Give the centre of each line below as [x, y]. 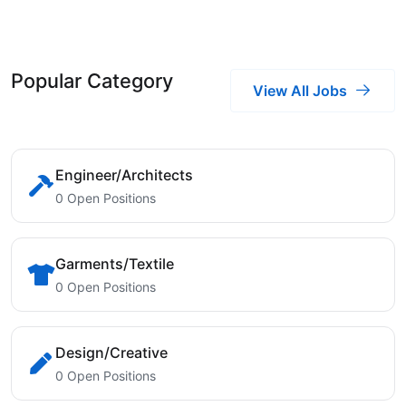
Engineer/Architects [124, 175]
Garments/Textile [115, 264]
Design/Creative [111, 353]
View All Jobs [300, 90]
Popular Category [92, 81]
